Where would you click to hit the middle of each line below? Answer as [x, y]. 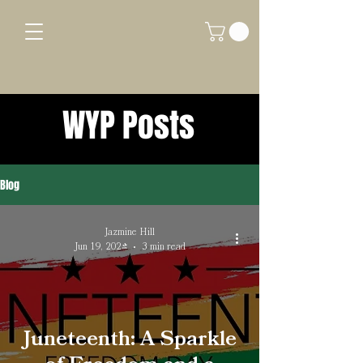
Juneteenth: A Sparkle [130, 339]
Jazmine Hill [130, 233]
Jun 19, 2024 [100, 247]
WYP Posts [128, 126]
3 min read [163, 247]
